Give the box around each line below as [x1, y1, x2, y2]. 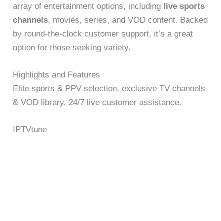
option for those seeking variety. [13, 42, 131, 52]
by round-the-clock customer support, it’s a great [13, 29, 193, 38]
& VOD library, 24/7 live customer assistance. [13, 98, 182, 108]
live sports [163, 1, 205, 11]
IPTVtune [13, 125, 47, 135]
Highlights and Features [13, 70, 101, 80]
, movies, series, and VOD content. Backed [48, 15, 208, 25]
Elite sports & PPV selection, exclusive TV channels [13, 84, 206, 94]
